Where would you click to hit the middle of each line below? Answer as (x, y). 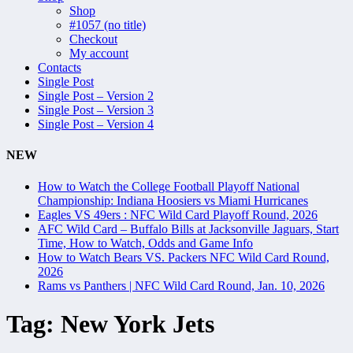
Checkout (93, 39)
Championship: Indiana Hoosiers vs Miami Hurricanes (173, 200)
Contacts (59, 68)
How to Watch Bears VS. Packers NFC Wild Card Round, (184, 257)
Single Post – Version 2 (96, 96)
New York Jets (137, 324)
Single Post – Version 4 (96, 124)
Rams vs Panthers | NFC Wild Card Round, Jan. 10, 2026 (181, 285)
